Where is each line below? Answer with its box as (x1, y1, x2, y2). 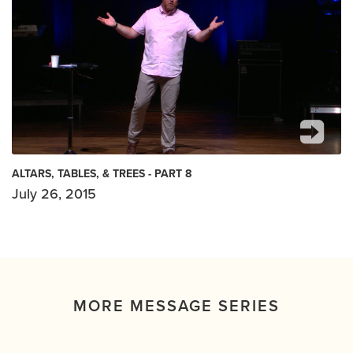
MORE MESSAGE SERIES (73, 297, 280, 316)
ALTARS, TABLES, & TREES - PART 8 (12, 167, 191, 180)
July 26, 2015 (12, 185, 96, 203)
